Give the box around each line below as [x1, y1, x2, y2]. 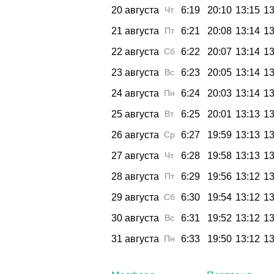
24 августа [111, 87, 159, 98]
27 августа [111, 150, 159, 161]
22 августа [111, 46, 159, 57]
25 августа [111, 108, 159, 119]
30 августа [111, 212, 159, 223]
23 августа [111, 67, 159, 78]
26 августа [111, 129, 159, 140]
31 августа [111, 233, 159, 244]
